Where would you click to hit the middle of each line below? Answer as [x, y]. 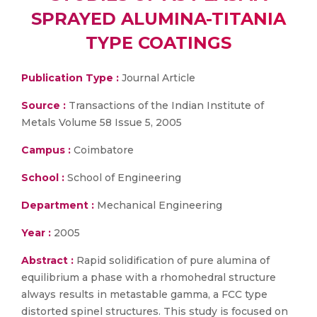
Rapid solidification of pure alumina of [173, 260]
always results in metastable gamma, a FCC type [144, 294]
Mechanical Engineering [158, 205]
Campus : [46, 150]
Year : [36, 233]
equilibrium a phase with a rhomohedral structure [149, 277]
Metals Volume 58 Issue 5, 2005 [102, 122]
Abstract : [49, 260]
